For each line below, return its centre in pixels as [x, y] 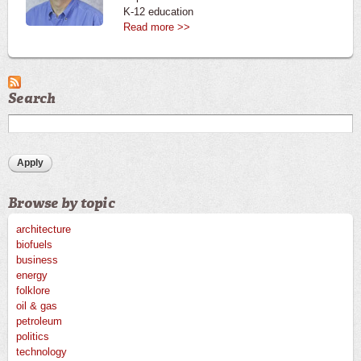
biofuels [34, 245]
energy [32, 276]
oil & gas [37, 306]
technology [41, 352]
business [37, 260]
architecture [44, 230]
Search [32, 98]
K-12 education [158, 12]
